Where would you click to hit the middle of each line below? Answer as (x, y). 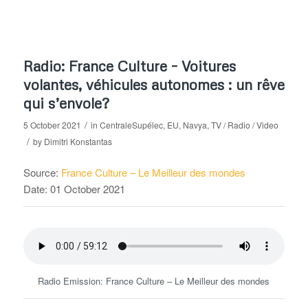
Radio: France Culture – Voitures (129, 66)
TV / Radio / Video (244, 125)
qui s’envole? (66, 103)
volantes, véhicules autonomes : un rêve (154, 85)
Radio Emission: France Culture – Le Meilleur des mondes (154, 281)
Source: (42, 173)
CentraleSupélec (131, 125)
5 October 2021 (52, 125)
